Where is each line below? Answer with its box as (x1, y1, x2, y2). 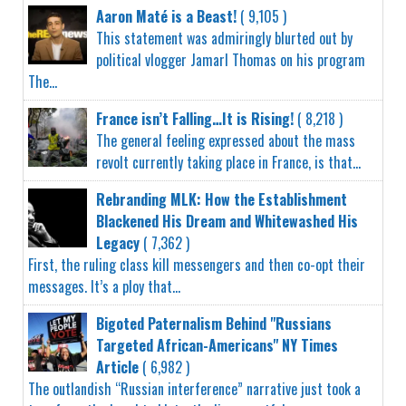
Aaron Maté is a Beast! (95, 5, 237, 27)
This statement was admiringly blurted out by (95, 26, 353, 49)
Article (95, 355, 139, 378)
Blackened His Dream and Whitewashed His (95, 209, 358, 232)
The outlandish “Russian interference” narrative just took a (27, 377, 361, 400)
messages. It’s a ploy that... (27, 275, 180, 297)
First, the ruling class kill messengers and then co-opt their (27, 253, 365, 275)
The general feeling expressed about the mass (95, 129, 355, 151)
